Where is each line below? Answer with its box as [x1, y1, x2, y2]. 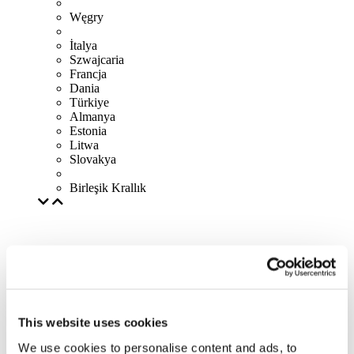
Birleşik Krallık [70, 181, 146, 194]
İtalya [70, 39, 97, 52]
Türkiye [70, 96, 109, 109]
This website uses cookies [18, 315, 168, 330]
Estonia [70, 124, 107, 137]
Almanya [70, 110, 115, 123]
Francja [70, 67, 107, 81]
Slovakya [70, 153, 116, 166]
